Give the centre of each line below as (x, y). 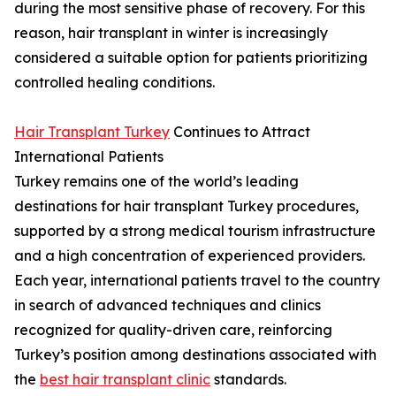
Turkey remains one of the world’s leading (156, 181)
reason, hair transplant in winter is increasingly (171, 33)
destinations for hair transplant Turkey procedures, (187, 206)
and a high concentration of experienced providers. (190, 255)
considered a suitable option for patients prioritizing (191, 57)
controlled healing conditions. (114, 82)
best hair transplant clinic (125, 379)
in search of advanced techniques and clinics (168, 305)
